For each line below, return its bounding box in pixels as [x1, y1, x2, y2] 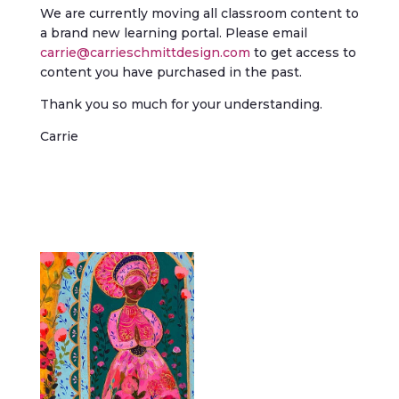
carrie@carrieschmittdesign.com [39, 45, 250, 61]
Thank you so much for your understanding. [39, 96, 322, 113]
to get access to [249, 45, 356, 61]
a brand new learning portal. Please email [39, 25, 307, 42]
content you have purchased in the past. [39, 64, 302, 81]
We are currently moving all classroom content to [39, 5, 359, 22]
